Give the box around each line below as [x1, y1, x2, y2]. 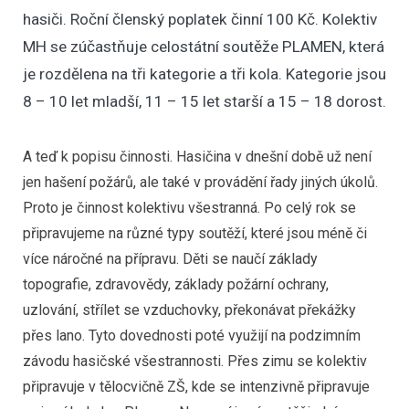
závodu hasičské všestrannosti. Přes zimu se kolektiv [23, 352, 367, 371]
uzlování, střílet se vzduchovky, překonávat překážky [23, 301, 356, 320]
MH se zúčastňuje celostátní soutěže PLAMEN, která [23, 37, 384, 57]
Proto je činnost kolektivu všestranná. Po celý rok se [23, 199, 356, 217]
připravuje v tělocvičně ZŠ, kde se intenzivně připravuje [23, 378, 370, 396]
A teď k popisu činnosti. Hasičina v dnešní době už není [23, 148, 372, 166]
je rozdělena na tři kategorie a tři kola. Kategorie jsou [23, 65, 386, 84]
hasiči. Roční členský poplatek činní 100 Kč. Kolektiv [23, 10, 377, 29]
